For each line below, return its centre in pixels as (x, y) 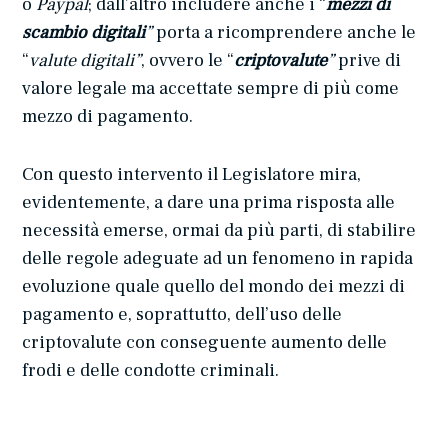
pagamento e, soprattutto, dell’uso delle (182, 315)
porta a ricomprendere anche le (284, 33)
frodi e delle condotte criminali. (151, 371)
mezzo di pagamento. (108, 117)
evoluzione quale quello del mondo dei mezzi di (214, 287)
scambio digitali (84, 33)
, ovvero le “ (188, 61)
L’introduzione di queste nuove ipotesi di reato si (221, 429)
